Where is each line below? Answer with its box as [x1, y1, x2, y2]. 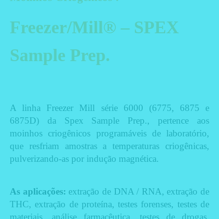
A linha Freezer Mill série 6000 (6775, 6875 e [10, 103, 209, 113]
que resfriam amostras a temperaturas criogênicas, [10, 141, 209, 151]
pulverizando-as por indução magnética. [10, 153, 159, 164]
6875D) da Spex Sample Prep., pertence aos [10, 115, 209, 126]
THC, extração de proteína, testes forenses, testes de [10, 199, 209, 209]
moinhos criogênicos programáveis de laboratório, [10, 128, 209, 138]
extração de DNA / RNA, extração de [68, 186, 209, 197]
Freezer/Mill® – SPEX [10, 18, 179, 37]
